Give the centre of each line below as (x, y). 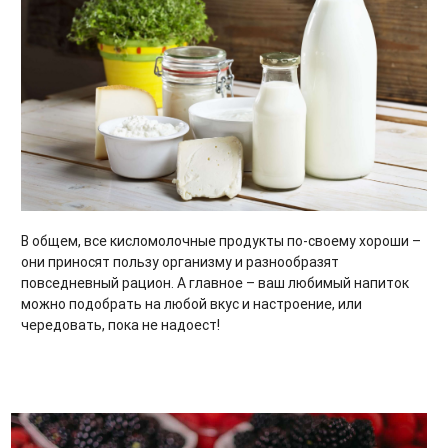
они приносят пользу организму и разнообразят (180, 261)
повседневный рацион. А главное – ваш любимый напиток (215, 282)
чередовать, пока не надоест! (120, 324)
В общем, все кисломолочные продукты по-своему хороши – (221, 240)
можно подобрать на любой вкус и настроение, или (191, 303)
